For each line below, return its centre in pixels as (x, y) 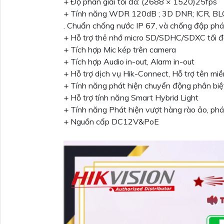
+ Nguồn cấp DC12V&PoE (111, 122)
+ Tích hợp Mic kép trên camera (120, 50)
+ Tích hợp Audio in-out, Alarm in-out (129, 62)
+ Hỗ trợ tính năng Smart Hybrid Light (131, 98)
